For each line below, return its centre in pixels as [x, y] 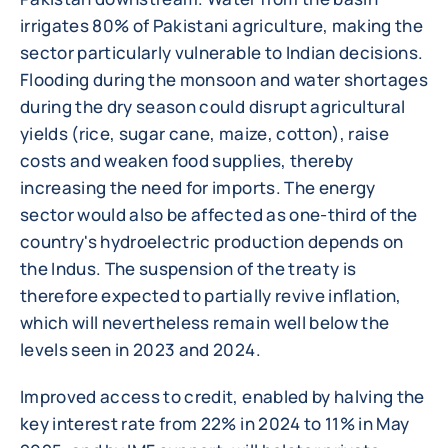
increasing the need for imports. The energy [198, 187]
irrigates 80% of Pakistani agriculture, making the [221, 25]
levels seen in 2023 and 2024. [140, 349]
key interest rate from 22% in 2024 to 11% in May [215, 423]
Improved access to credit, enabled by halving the [222, 396]
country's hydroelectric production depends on [212, 241]
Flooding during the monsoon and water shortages [224, 79]
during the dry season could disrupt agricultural [213, 106]
